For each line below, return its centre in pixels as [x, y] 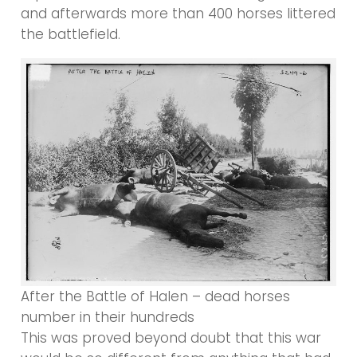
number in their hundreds [108, 318]
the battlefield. [71, 34]
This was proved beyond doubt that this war [171, 338]
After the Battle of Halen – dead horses [156, 297]
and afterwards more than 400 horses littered [178, 13]
